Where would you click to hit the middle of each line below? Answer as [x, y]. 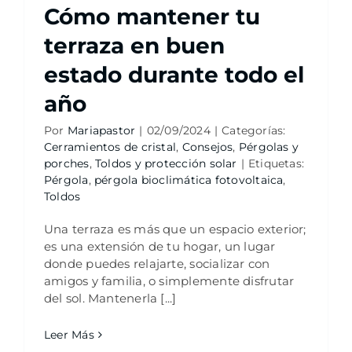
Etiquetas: [276, 163]
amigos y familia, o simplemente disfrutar [169, 281]
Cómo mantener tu [152, 16]
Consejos [207, 147]
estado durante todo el [174, 75]
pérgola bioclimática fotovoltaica [189, 180]
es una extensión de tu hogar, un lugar [159, 246]
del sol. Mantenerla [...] [110, 298]
